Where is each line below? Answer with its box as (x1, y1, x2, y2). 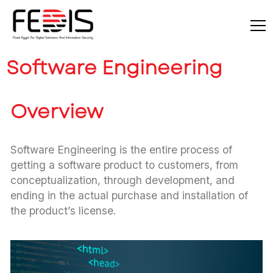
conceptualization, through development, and (10, 174, 235, 186)
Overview (10, 97, 104, 126)
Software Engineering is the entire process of (10, 143, 232, 156)
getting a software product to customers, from (10, 158, 238, 171)
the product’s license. (10, 204, 116, 217)
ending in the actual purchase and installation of (10, 189, 248, 202)
